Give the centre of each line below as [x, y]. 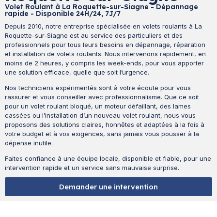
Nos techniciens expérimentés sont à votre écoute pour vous [98, 88]
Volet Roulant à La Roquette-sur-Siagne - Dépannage [101, 7]
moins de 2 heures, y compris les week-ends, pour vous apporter [104, 63]
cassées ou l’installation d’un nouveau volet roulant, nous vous [100, 115]
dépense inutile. [29, 143]
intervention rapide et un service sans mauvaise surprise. [92, 168]
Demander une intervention [108, 187]
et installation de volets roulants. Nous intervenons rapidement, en [105, 54]
